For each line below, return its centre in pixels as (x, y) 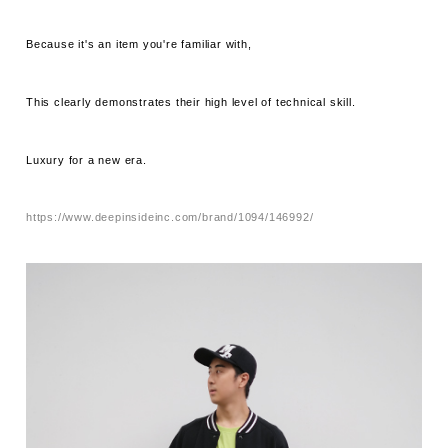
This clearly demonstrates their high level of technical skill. (191, 101)
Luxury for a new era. (86, 159)
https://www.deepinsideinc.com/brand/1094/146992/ (170, 217)
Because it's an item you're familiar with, (139, 44)
